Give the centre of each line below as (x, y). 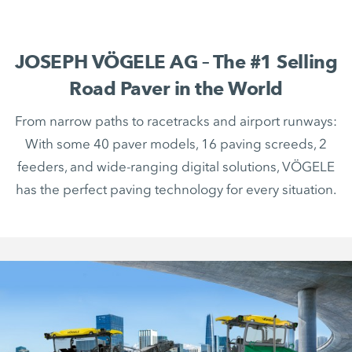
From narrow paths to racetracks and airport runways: (176, 121)
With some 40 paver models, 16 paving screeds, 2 (176, 144)
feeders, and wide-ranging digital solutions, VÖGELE (176, 167)
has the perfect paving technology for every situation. (176, 189)
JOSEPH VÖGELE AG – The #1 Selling (176, 62)
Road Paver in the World (176, 88)
